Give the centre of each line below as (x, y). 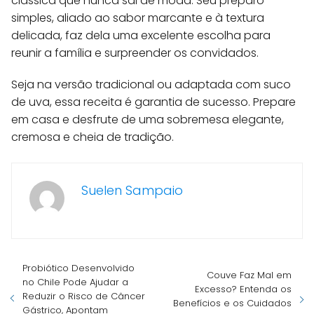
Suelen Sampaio (132, 191)
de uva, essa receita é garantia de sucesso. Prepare (153, 102)
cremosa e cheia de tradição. (93, 137)
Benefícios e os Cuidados (232, 303)
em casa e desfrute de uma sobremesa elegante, (148, 120)
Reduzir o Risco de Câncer (84, 296)
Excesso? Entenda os (243, 289)
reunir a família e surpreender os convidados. (135, 53)
